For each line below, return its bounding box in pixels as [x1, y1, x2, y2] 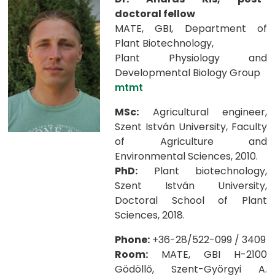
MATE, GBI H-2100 [148, 247, 267, 261]
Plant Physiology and [115, 51, 267, 65]
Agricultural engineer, [139, 105, 267, 119]
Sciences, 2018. [115, 208, 185, 222]
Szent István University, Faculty [115, 120, 267, 134]
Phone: [115, 233, 150, 247]
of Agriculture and [115, 134, 267, 149]
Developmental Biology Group [115, 66, 260, 80]
